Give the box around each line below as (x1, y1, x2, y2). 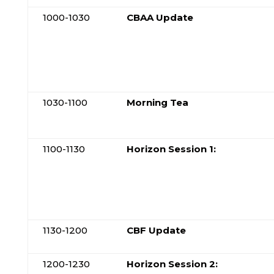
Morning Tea (126, 97, 188, 108)
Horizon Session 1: (126, 143, 216, 155)
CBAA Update (126, 12, 193, 23)
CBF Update (126, 224, 186, 236)
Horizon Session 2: (126, 258, 218, 270)
